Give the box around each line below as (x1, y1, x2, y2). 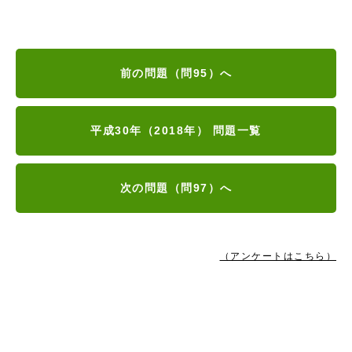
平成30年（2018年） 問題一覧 (90, 123, 262, 137)
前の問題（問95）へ (119, 66, 233, 79)
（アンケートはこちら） (219, 250, 336, 262)
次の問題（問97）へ (119, 181, 233, 194)
